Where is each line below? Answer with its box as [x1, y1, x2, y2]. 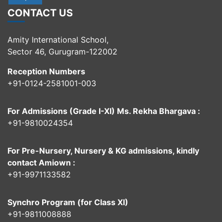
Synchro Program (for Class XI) [7, 197, 128, 208]
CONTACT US [7, 7, 73, 19]
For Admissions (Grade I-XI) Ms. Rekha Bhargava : [7, 106, 200, 116]
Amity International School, [7, 35, 109, 45]
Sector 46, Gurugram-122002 [7, 47, 117, 57]
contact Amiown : [7, 158, 75, 168]
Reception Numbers [7, 66, 85, 77]
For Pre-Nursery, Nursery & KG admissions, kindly [7, 146, 199, 156]
